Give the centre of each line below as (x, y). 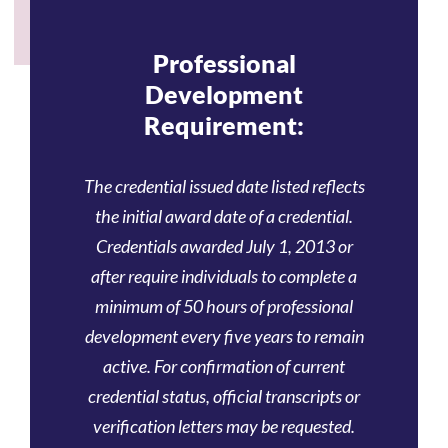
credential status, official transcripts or (224, 396)
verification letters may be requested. (224, 426)
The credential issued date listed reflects (224, 186)
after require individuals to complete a (224, 276)
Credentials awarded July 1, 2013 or (224, 246)
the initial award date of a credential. (224, 216)
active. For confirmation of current (224, 366)
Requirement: (224, 125)
